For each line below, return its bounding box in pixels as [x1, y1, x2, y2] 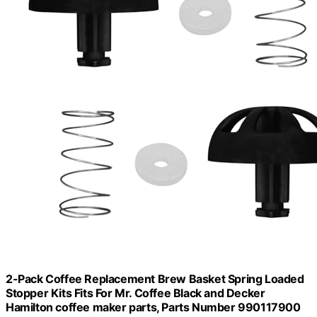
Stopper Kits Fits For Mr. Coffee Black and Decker [6, 285, 265, 300]
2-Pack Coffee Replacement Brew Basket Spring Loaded [6, 271, 304, 286]
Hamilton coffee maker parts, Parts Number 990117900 [6, 299, 301, 314]
